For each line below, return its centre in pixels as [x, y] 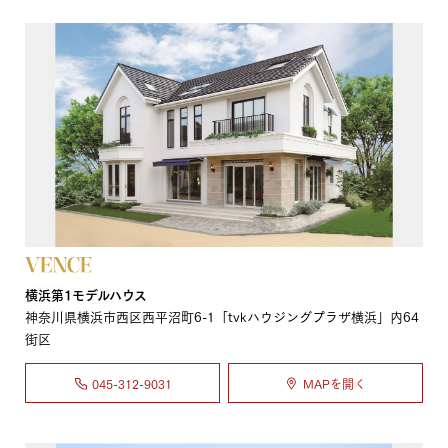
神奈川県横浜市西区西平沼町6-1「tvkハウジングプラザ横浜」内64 [222, 316]
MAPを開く [334, 383]
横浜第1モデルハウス [86, 294]
